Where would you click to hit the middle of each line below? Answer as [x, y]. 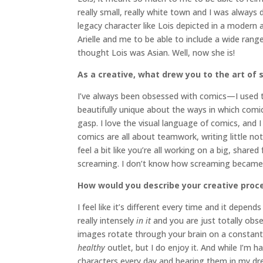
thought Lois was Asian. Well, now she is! [156, 53]
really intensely [107, 221]
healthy [91, 248]
